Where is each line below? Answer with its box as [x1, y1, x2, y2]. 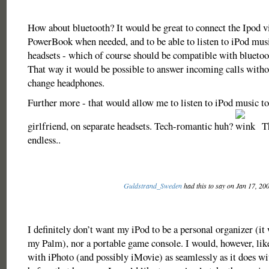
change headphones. [27, 76, 104, 89]
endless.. [27, 133, 61, 147]
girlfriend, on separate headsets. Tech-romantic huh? [27, 119, 235, 133]
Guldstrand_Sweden [123, 181, 182, 190]
